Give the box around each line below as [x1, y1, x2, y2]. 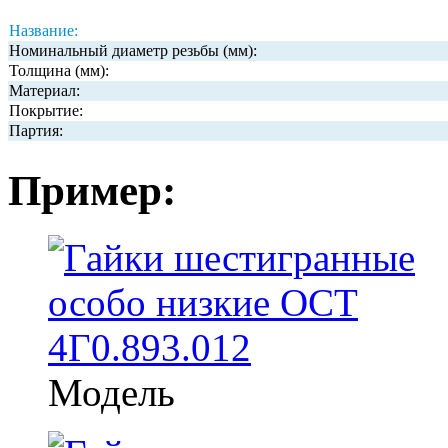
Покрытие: [9, 102, 83, 119]
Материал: [9, 82, 80, 99]
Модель [48, 370, 175, 414]
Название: [9, 22, 78, 39]
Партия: [9, 122, 63, 139]
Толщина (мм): [9, 62, 109, 79]
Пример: [8, 167, 176, 214]
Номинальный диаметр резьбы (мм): [9, 42, 257, 59]
